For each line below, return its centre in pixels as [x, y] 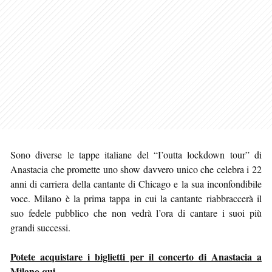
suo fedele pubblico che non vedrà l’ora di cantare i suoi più [136, 212]
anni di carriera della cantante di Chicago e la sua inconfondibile [136, 183]
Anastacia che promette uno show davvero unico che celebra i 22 [136, 169]
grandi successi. [40, 227]
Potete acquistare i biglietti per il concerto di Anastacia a [136, 256]
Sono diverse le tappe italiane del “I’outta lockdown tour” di [136, 154]
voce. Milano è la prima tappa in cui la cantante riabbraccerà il [136, 198]
